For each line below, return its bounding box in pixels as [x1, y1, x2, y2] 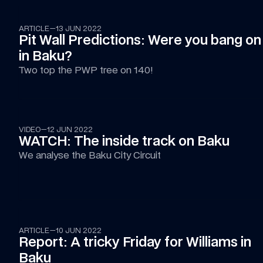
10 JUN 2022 [56, 226, 102, 235]
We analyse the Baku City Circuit [19, 149, 161, 161]
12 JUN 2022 [47, 125, 93, 134]
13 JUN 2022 [56, 24, 102, 33]
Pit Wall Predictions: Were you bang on [19, 32, 261, 48]
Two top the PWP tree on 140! [19, 64, 153, 76]
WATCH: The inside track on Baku [19, 133, 230, 149]
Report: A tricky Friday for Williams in [19, 234, 251, 249]
